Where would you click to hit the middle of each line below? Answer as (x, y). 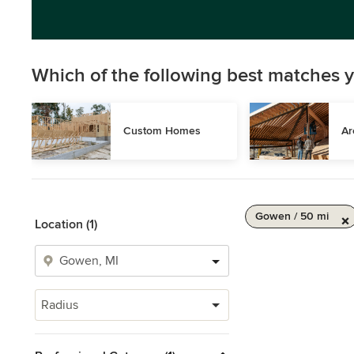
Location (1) (66, 224)
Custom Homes (162, 131)
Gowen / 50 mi (292, 216)
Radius (60, 305)
